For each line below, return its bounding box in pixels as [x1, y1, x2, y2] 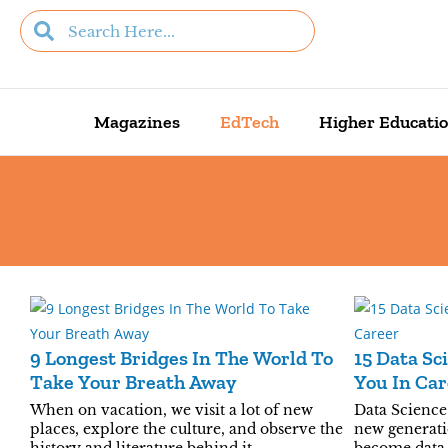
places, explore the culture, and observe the [30, 420, 343, 438]
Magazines [93, 111, 180, 133]
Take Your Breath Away [30, 370, 236, 394]
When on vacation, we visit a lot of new [30, 401, 313, 419]
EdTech [219, 111, 279, 133]
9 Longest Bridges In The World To [30, 346, 333, 370]
